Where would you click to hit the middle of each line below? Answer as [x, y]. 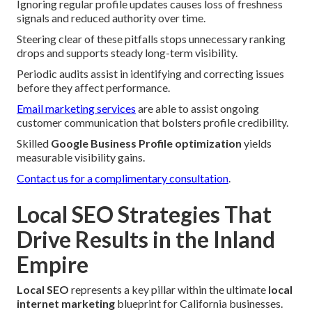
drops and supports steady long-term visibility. [127, 53]
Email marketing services [76, 109]
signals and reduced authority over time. [111, 18]
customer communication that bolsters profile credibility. [153, 123]
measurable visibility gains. [81, 157]
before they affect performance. [93, 88]
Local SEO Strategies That [144, 214]
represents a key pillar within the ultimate [169, 290]
